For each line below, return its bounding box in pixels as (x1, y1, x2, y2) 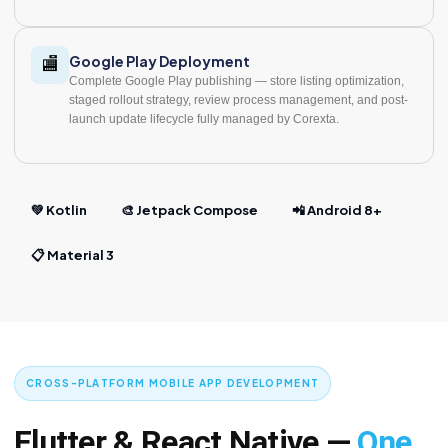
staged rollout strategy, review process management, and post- (69, 92, 408, 107)
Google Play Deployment (69, 51, 250, 70)
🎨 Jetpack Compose (121, 201, 258, 218)
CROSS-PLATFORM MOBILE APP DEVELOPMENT (26, 376, 320, 389)
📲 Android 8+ (292, 201, 382, 218)
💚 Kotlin (31, 201, 87, 218)
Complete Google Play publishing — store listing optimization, (69, 73, 404, 88)
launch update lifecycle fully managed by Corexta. (69, 111, 339, 126)
